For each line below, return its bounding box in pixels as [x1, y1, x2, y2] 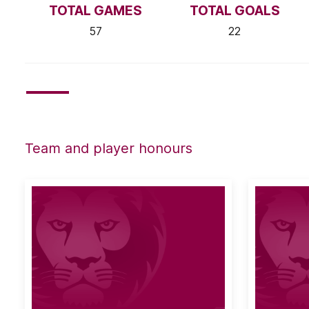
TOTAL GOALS [189, 2, 280, 19]
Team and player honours [25, 139, 192, 157]
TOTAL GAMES [48, 2, 142, 19]
